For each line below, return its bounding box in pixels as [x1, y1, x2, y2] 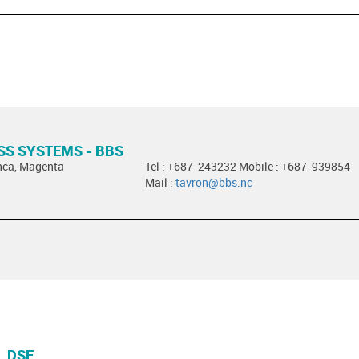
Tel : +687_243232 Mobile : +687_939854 [144, 159, 350, 174]
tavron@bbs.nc [175, 175, 252, 190]
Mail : [144, 175, 175, 190]
